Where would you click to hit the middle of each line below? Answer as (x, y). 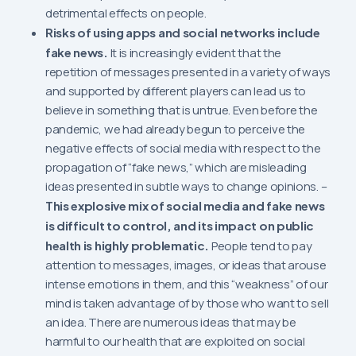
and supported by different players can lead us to (176, 91)
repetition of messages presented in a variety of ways (188, 72)
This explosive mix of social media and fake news (185, 206)
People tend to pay (261, 246)
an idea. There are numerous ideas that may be (170, 323)
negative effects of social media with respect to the (183, 149)
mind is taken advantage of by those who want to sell (187, 304)
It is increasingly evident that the (196, 53)
